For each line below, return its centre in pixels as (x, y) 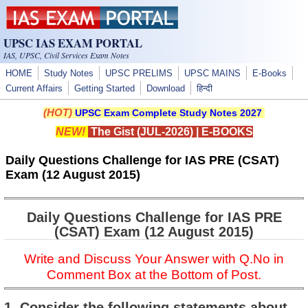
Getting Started (104, 89)
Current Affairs (34, 89)
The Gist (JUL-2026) (140, 132)
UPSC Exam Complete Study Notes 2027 (168, 113)
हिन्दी (205, 89)
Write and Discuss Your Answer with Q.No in (154, 258)
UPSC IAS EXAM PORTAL (73, 43)
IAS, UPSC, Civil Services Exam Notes (66, 55)
